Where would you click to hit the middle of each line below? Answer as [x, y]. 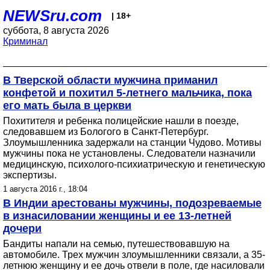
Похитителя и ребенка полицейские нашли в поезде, [121, 121]
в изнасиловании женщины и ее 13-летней [117, 216]
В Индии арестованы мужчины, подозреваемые [132, 203]
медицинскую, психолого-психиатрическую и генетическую [134, 164]
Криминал [25, 41]
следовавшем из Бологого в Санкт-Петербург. [106, 132]
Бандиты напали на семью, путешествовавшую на [116, 244]
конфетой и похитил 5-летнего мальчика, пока [127, 93]
